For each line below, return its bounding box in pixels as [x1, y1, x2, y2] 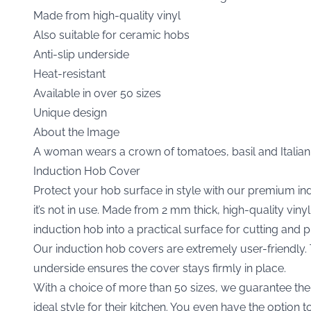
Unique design [33, 106, 107, 119]
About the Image [33, 125, 119, 139]
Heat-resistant [33, 67, 108, 81]
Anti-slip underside [33, 47, 135, 61]
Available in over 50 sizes [33, 86, 164, 100]
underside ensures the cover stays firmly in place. [33, 261, 286, 275]
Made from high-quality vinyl [33, 8, 186, 22]
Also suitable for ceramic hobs [33, 28, 195, 42]
